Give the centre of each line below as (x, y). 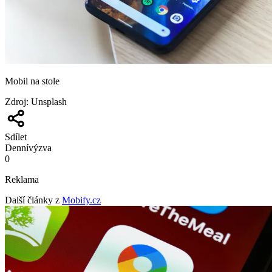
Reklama (22, 179)
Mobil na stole (32, 81)
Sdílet (16, 137)
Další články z (32, 200)
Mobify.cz (81, 200)
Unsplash (49, 101)
